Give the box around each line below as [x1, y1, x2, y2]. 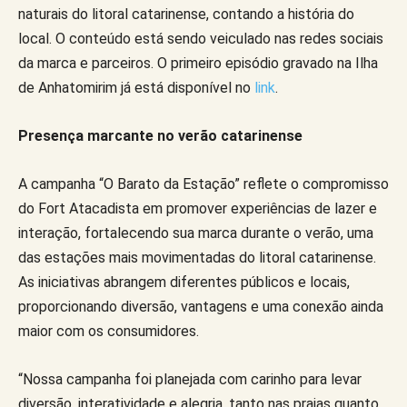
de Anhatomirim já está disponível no [18, 78, 254, 96]
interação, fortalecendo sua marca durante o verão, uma [18, 223, 373, 242]
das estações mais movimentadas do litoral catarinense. [18, 248, 376, 266]
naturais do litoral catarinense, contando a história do [18, 5, 354, 23]
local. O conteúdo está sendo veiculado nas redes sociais [18, 29, 383, 47]
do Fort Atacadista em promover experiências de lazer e [18, 199, 377, 217]
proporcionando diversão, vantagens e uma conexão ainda [18, 297, 383, 315]
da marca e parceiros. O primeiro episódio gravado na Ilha [18, 54, 378, 72]
